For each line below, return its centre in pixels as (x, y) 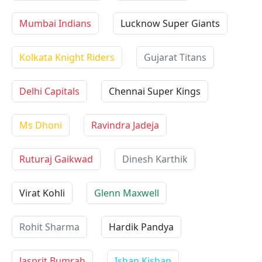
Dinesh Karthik (155, 159)
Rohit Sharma (49, 227)
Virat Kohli (42, 193)
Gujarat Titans (175, 57)
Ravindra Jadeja (125, 125)
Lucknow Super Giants (170, 23)
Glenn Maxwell (127, 193)
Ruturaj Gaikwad (56, 159)
